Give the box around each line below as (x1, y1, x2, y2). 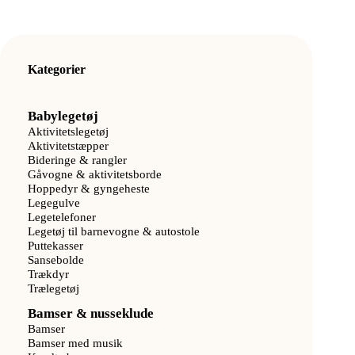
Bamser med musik (28, 335, 123, 349)
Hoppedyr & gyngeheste (28, 181, 150, 195)
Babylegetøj (28, 108, 98, 124)
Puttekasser (28, 238, 83, 252)
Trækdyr (28, 266, 69, 281)
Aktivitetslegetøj (28, 124, 109, 138)
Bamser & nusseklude (28, 305, 154, 321)
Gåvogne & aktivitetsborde (28, 166, 162, 181)
